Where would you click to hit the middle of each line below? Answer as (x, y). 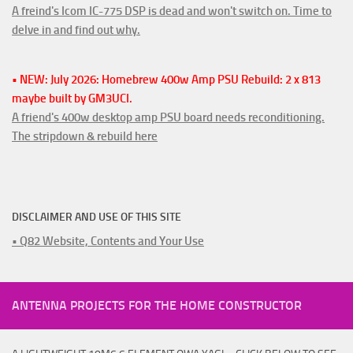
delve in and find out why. (76, 30)
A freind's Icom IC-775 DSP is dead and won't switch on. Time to (172, 11)
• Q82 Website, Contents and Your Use (108, 241)
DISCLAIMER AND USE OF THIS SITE (97, 217)
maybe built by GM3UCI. (72, 98)
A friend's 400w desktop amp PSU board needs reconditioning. (168, 117)
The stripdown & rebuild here (85, 136)
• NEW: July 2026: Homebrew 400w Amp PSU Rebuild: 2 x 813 (166, 79)
